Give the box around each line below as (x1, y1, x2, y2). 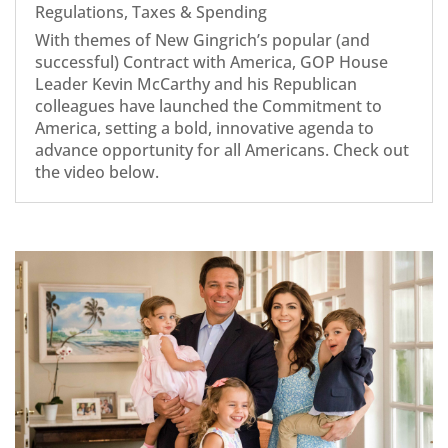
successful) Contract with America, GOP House (35, 50, 388, 73)
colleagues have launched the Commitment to (35, 94, 382, 117)
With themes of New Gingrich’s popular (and (35, 28, 370, 51)
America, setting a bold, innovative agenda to (35, 116, 374, 139)
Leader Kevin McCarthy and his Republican (35, 72, 357, 95)
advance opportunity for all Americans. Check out (35, 138, 409, 161)
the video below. (35, 160, 159, 183)
